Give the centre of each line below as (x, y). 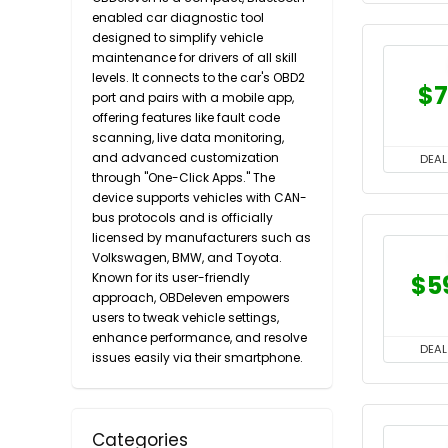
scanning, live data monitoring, (188, 137)
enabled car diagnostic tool (178, 17)
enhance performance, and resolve (199, 337)
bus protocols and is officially (182, 217)
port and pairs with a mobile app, (193, 97)
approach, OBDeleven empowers (191, 297)
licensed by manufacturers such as (201, 237)
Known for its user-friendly (171, 277)
